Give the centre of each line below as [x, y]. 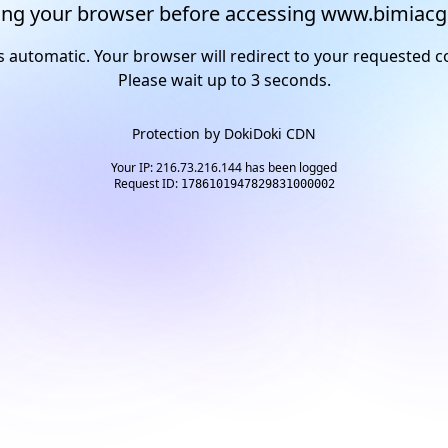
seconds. [295, 80]
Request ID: [147, 183]
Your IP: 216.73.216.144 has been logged [224, 167]
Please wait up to [184, 80]
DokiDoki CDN [270, 133]
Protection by [178, 133]
